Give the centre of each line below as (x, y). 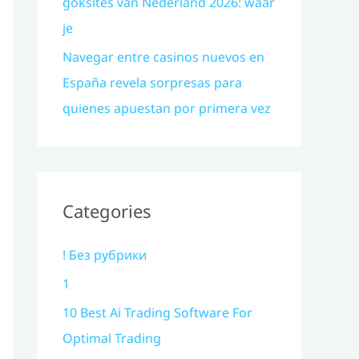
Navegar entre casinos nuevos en (163, 57)
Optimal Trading (112, 338)
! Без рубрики (105, 255)
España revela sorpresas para (152, 83)
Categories (107, 211)
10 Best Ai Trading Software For (157, 313)
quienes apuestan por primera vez (167, 108)
